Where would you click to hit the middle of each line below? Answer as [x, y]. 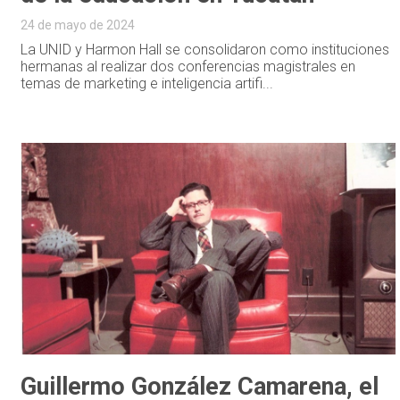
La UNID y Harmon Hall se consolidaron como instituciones [205, 49]
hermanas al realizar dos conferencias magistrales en [188, 66]
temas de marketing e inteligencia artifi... [147, 83]
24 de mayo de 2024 [78, 25]
